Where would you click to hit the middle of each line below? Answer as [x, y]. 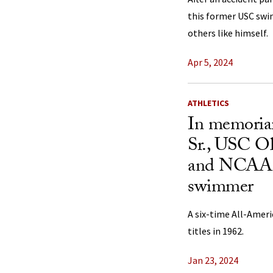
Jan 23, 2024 [213, 260]
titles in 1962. [216, 231]
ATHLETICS [208, 103]
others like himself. [228, 33]
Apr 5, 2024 [210, 62]
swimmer [221, 189]
